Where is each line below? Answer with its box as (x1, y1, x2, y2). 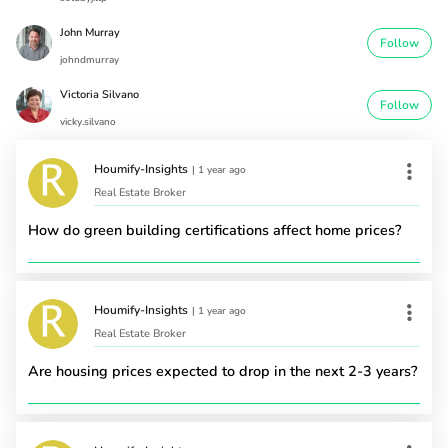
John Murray (60, 24, 120, 40)
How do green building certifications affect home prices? (28, 219, 401, 240)
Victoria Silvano (60, 86, 139, 102)
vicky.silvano (60, 114, 116, 129)
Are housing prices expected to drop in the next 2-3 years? (28, 360, 417, 381)
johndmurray (60, 52, 119, 67)
